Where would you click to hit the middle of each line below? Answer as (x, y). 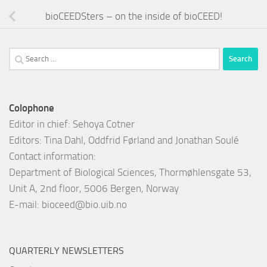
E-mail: (25, 204)
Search (23, 55)
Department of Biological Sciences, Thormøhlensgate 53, (130, 172)
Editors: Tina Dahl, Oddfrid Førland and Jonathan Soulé (124, 140)
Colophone (32, 108)
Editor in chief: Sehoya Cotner (72, 124)
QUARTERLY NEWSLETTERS (66, 250)
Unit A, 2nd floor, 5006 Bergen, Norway (94, 188)
